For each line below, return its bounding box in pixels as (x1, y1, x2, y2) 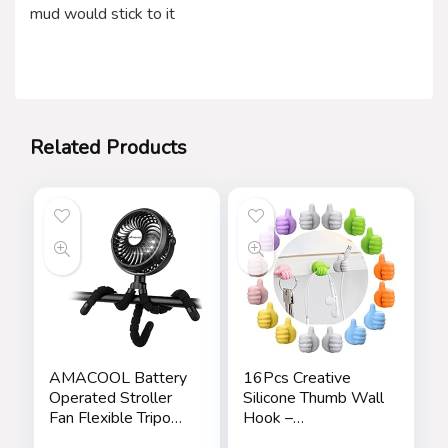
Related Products (30, 133, 187, 161)
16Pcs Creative (242, 366, 351, 389)
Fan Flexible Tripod (48, 406, 180, 429)
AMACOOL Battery (48, 366, 187, 389)
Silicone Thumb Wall (242, 386, 384, 409)
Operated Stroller (48, 386, 172, 409)
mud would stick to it (30, 2, 175, 25)
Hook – (242, 406, 293, 429)
